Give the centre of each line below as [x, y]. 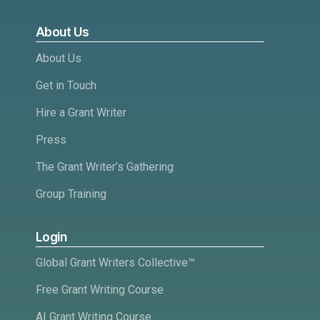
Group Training [71, 194]
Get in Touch [66, 85]
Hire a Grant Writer [81, 112]
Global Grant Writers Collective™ [115, 263]
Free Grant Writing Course [100, 290]
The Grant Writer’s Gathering [105, 166]
